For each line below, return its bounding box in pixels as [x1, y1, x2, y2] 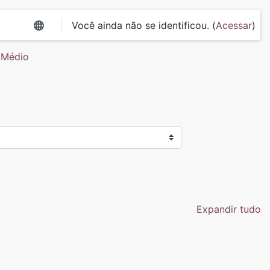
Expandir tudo [196, 203, 261, 215]
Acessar [216, 19, 252, 31]
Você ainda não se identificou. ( [72, 19, 216, 31]
